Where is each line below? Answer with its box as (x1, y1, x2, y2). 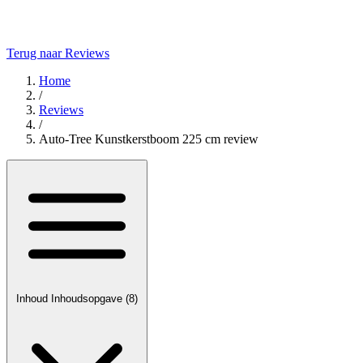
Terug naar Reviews (6, 46, 109, 60)
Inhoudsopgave (51, 293, 126, 305)
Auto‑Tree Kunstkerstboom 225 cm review (39, 132, 258, 146)
